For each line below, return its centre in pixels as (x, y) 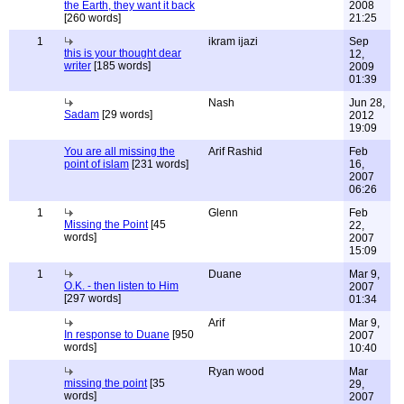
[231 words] (159, 164)
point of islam (96, 164)
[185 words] (121, 66)
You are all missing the (119, 151)
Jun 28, (367, 103)
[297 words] (92, 298)
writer (78, 66)
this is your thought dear (123, 53)
